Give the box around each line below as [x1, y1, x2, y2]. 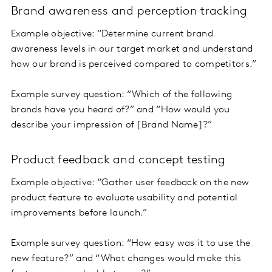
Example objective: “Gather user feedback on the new [11, 178, 250, 188]
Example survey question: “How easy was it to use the [11, 239, 251, 249]
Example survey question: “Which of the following [11, 90, 233, 100]
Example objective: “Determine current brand [11, 29, 213, 39]
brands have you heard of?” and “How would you [11, 105, 230, 115]
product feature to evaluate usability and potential [11, 193, 238, 203]
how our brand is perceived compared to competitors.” [11, 59, 257, 70]
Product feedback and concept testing [11, 154, 226, 167]
